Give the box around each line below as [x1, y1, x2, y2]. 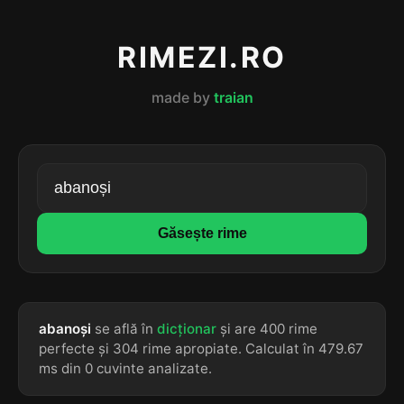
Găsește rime [157, 225, 247, 241]
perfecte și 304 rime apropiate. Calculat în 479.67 [39, 340, 363, 357]
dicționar [157, 320, 216, 337]
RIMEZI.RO [116, 40, 288, 75]
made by [151, 88, 214, 106]
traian [213, 88, 253, 106]
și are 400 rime [216, 320, 317, 337]
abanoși [39, 320, 91, 337]
